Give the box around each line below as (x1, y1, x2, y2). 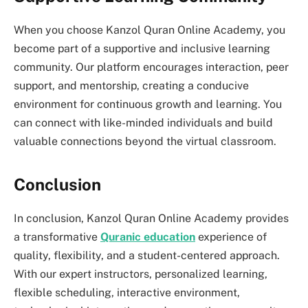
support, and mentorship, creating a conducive (14, 78, 249, 92)
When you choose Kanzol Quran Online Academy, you (14, 23, 285, 36)
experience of (195, 230, 267, 243)
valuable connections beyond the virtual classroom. (14, 134, 276, 148)
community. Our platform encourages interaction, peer (14, 60, 289, 74)
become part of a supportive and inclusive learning (14, 41, 270, 55)
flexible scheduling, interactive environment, (14, 285, 240, 299)
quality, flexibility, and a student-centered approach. (14, 248, 280, 262)
